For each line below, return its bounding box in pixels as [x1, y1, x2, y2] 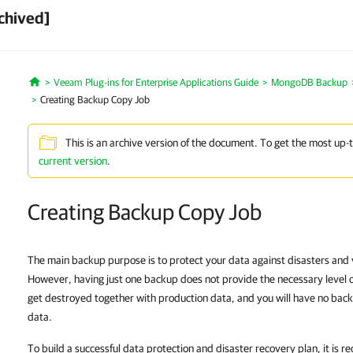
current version [39, 154, 107, 167]
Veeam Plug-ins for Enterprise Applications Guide [53, 76, 258, 88]
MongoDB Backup [270, 76, 347, 88]
